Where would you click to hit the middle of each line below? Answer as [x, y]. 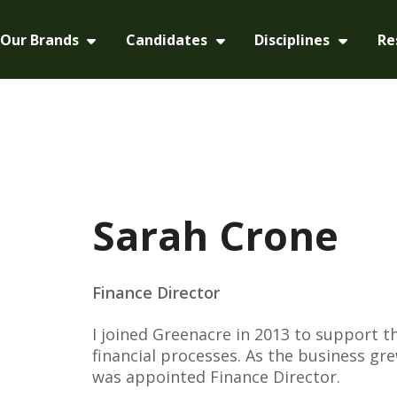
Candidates [168, 39]
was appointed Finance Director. [217, 376]
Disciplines [294, 39]
